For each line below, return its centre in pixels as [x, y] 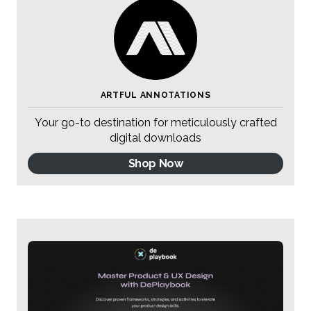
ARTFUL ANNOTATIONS [155, 95]
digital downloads [155, 137]
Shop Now [155, 164]
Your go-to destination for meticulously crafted [155, 122]
